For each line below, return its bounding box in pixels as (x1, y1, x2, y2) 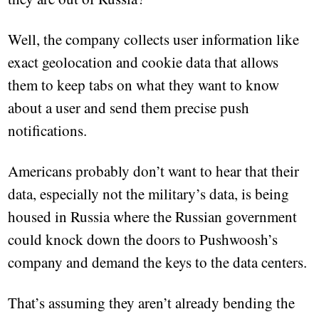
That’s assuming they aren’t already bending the (8, 293, 296, 313)
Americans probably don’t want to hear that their (8, 161, 300, 182)
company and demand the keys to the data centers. (8, 252, 308, 273)
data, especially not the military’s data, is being (8, 184, 290, 204)
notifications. (8, 120, 88, 141)
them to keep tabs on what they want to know (8, 75, 280, 95)
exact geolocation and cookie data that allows (8, 52, 279, 73)
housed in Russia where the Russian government (8, 206, 298, 227)
